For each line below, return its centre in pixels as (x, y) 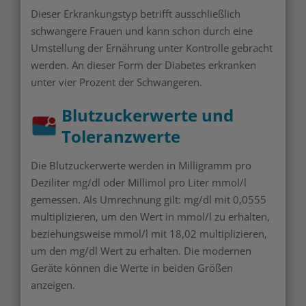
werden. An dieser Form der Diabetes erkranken (143, 65)
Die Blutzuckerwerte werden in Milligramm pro (141, 165)
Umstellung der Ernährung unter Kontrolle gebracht (152, 48)
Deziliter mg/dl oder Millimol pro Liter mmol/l (139, 182)
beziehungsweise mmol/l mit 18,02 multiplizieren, (149, 234)
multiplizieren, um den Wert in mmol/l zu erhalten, (150, 217)
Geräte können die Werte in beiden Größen (132, 268)
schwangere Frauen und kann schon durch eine (142, 31)
